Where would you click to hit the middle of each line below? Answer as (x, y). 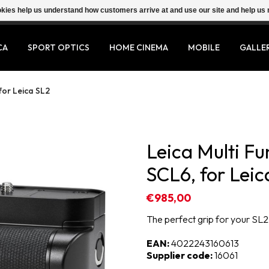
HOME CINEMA (139, 47)
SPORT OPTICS (59, 47)
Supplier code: (180, 255)
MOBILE (204, 47)
